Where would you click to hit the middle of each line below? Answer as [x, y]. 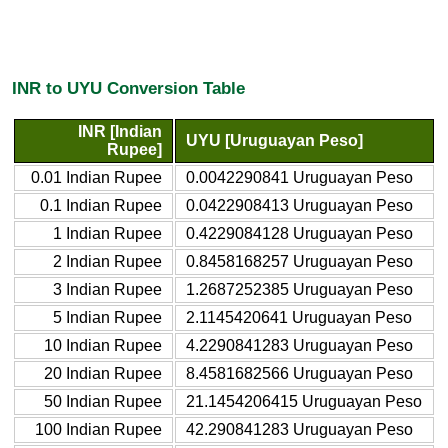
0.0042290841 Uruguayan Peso [299, 177]
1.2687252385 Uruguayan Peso [299, 289]
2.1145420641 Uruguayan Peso [299, 317]
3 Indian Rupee [107, 289]
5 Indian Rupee [107, 317]
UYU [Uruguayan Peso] [274, 140]
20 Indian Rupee [103, 373]
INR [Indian [120, 131]
